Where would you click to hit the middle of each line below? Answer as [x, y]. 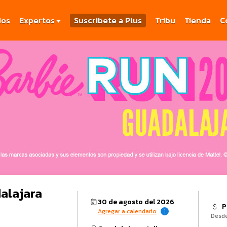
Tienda [198, 20]
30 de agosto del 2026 [136, 202]
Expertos [37, 20]
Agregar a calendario [127, 212]
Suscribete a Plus [108, 20]
